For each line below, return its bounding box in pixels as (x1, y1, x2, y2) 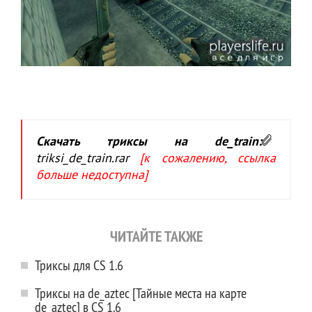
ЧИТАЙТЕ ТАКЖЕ (109, 226, 203, 246)
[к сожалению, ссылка (140, 150, 276, 167)
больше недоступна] (36, 167, 148, 184)
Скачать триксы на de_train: (36, 134, 262, 150)
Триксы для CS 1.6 (35, 256, 123, 274)
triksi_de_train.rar (36, 150, 141, 167)
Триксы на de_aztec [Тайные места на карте (35, 283, 247, 302)
